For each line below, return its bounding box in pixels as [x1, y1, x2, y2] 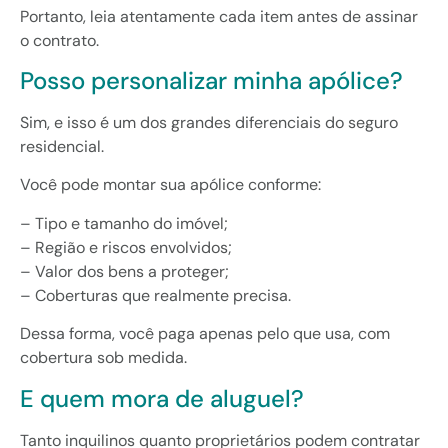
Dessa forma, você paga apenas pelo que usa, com [20, 323, 390, 345]
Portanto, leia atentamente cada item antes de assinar [20, 5, 418, 27]
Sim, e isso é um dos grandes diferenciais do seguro [20, 112, 398, 134]
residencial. [20, 136, 104, 158]
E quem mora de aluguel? [20, 382, 304, 414]
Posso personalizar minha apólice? [20, 65, 403, 97]
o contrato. [20, 29, 99, 51]
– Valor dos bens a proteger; [20, 260, 229, 282]
